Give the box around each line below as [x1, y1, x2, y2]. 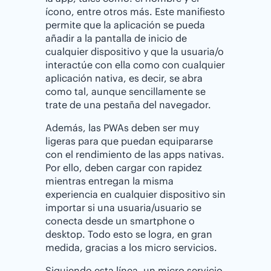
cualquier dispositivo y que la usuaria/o [45, 45, 224, 57]
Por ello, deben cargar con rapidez [45, 161, 202, 174]
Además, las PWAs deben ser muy [45, 121, 199, 134]
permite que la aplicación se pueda [45, 18, 205, 31]
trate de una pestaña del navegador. [45, 98, 211, 111]
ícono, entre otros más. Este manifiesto [45, 5, 225, 18]
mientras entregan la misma [45, 174, 174, 187]
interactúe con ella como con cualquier [45, 58, 225, 71]
